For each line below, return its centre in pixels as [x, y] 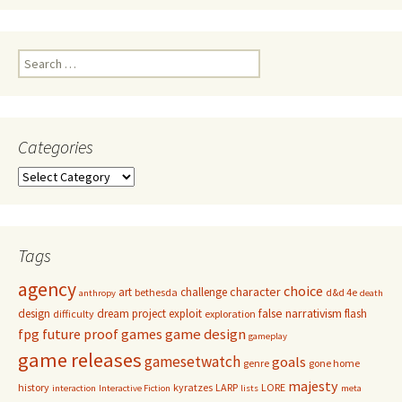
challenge [204, 292]
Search [36, 57]
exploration [230, 314]
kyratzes [193, 387]
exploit [185, 314]
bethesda [156, 292]
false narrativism [300, 313]
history [34, 387]
